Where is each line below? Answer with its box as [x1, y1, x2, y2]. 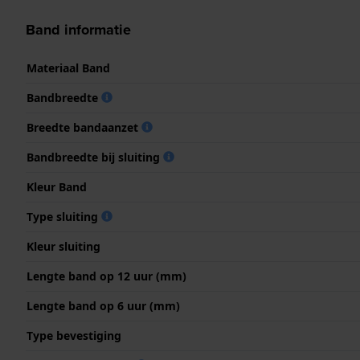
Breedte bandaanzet [27, 119, 141, 135]
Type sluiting [27, 208, 101, 224]
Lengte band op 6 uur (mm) [27, 297, 180, 313]
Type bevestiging [27, 327, 121, 343]
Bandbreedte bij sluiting [27, 149, 163, 165]
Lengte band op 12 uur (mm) [27, 268, 186, 284]
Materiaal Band [27, 59, 110, 76]
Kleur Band [27, 178, 87, 194]
